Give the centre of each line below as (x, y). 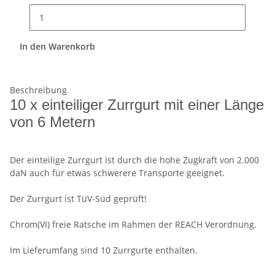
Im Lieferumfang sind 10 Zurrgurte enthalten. (104, 250)
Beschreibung (38, 90)
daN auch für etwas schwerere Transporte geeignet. (117, 173)
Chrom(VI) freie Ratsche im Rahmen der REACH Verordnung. (133, 225)
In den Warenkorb (59, 47)
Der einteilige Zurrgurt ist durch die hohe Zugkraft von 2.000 (134, 160)
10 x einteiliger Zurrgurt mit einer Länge (137, 105)
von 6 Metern (52, 122)
